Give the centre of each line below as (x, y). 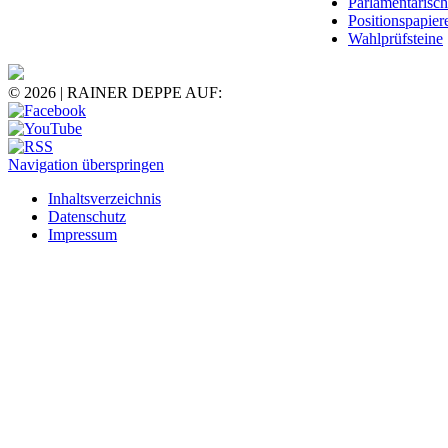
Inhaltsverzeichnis (104, 198)
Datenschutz (87, 216)
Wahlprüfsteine (395, 38)
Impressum (82, 234)
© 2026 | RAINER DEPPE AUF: (115, 92)
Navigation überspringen (86, 164)
